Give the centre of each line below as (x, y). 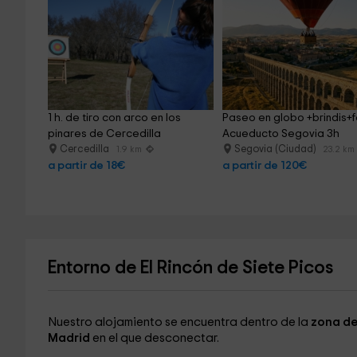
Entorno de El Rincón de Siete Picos (190, 268)
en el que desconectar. (155, 338)
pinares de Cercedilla (104, 134)
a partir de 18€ (86, 166)
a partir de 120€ (265, 166)
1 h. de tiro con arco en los (115, 118)
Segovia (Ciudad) (277, 149)
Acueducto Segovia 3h (281, 134)
